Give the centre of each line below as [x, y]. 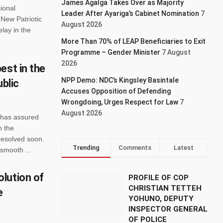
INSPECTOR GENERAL [168, 209]
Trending [86, 148]
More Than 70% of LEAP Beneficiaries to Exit [134, 41]
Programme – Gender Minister [111, 52]
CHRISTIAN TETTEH [165, 188]
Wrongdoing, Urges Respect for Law [120, 102]
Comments [135, 148]
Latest [183, 148]
